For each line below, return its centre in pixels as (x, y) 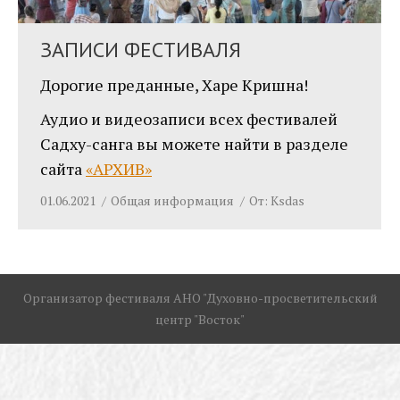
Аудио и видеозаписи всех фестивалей (189, 119)
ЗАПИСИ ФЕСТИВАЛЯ (141, 50)
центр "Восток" (200, 320)
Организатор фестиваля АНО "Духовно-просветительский (200, 298)
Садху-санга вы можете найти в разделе (194, 144)
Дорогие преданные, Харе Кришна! (174, 85)
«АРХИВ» (119, 169)
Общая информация (172, 201)
